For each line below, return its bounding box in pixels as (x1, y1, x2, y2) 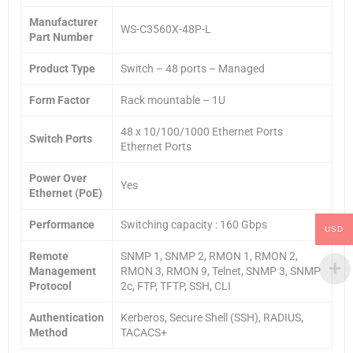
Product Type (29, 61, 95, 75)
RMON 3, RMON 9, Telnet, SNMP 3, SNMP (121, 264, 321, 277)
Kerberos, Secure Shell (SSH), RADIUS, (121, 310, 303, 324)
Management (29, 264, 96, 277)
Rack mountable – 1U (121, 93, 225, 106)
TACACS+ (121, 325, 167, 339)
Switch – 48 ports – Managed (121, 61, 265, 75)
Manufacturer (29, 15, 98, 28)
